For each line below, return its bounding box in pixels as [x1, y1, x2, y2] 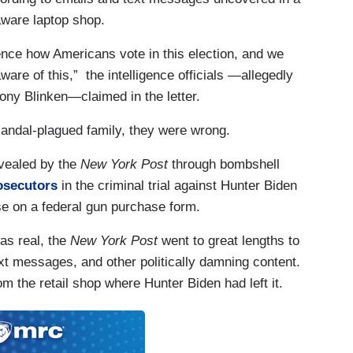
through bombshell [168, 156, 280, 172]
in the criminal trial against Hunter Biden [58, 177, 297, 193]
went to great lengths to [158, 232, 299, 248]
